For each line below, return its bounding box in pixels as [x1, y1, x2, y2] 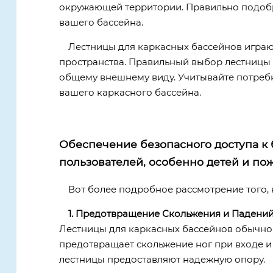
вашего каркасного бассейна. [58, 87, 201, 99]
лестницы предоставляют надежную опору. [58, 253, 265, 265]
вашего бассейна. [58, 16, 143, 29]
